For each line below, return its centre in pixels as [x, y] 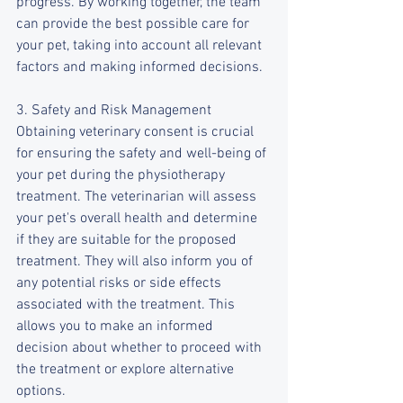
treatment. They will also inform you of [136, 262]
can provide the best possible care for [134, 24]
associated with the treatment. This [127, 305]
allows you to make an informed [116, 327]
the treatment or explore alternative [127, 370]
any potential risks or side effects [121, 283]
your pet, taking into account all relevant [141, 46]
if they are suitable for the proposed [128, 240]
